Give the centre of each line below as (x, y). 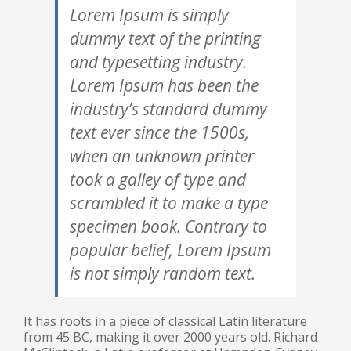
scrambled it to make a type (169, 203)
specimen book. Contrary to (168, 226)
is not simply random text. (163, 273)
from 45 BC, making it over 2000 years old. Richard (170, 337)
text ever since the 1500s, (159, 132)
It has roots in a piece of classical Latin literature (165, 321)
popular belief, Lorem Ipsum (170, 250)
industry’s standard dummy (168, 109)
